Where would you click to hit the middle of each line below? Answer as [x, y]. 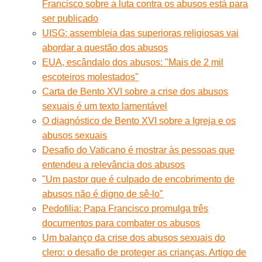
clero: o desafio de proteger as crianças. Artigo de [144, 252]
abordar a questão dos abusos [105, 47]
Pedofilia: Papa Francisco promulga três [125, 208]
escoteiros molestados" [91, 77]
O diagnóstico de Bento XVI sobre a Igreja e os [139, 120]
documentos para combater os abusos [121, 223]
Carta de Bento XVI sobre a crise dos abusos [135, 91]
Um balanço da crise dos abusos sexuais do [134, 237]
